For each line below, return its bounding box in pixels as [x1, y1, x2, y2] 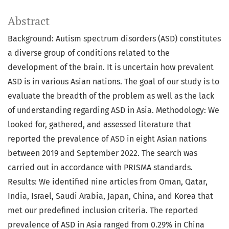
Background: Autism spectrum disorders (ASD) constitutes [8, 34, 221, 44]
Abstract [8, 14, 50, 29]
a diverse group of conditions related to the [8, 48, 170, 58]
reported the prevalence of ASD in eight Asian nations [8, 134, 207, 144]
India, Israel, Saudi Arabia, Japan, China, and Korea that [8, 191, 213, 201]
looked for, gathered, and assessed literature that [8, 120, 191, 130]
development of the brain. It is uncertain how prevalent [8, 62, 214, 73]
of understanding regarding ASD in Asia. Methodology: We [8, 105, 219, 116]
